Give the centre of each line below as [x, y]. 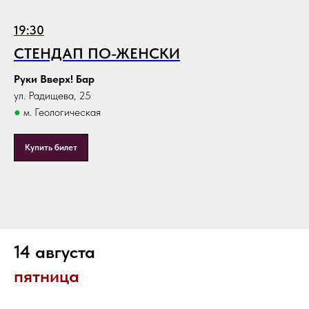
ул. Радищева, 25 [52, 96]
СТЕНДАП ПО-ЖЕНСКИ [97, 53]
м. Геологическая [61, 112]
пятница [47, 276]
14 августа [54, 252]
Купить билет [51, 148]
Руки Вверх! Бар [54, 79]
